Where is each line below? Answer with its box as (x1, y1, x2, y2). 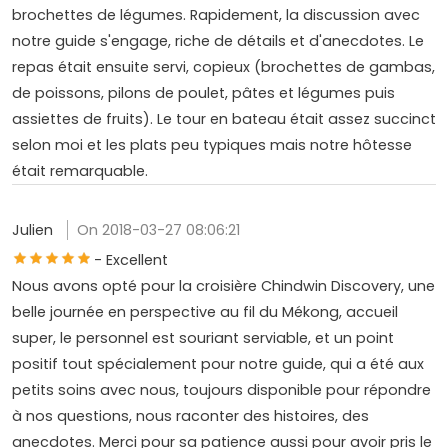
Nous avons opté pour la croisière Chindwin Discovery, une (12, 275, 435, 296)
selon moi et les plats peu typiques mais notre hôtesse (12, 134, 412, 155)
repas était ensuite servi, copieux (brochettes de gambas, (12, 56, 435, 77)
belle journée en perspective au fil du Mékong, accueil (12, 301, 398, 322)
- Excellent (94, 249, 168, 270)
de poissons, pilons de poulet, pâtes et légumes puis (12, 82, 395, 103)
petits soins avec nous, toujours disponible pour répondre (12, 379, 431, 400)
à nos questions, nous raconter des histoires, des (12, 405, 369, 426)
